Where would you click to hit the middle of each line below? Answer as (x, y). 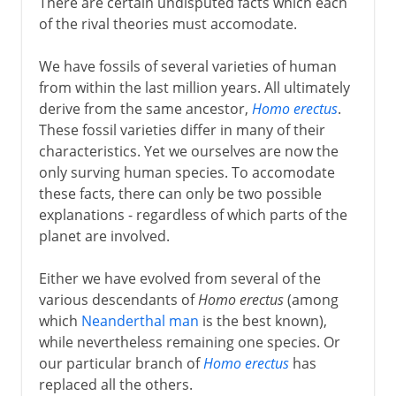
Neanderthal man (140, 320)
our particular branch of (121, 363)
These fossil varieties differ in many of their (182, 129)
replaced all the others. (115, 384)
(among (311, 299)
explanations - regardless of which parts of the (193, 214)
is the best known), (263, 320)
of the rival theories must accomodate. (168, 23)
